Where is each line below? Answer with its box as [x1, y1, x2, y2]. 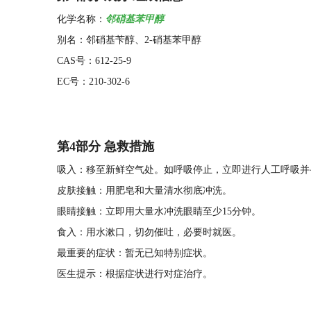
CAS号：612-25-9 [57, 56, 131, 66]
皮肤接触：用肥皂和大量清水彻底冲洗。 [57, 185, 232, 196]
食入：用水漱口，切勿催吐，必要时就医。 [57, 227, 242, 237]
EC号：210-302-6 [57, 76, 130, 87]
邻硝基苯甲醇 [106, 14, 164, 24]
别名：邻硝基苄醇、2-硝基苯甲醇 [57, 35, 201, 45]
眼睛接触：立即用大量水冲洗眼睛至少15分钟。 [57, 206, 261, 217]
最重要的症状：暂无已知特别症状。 [57, 248, 212, 258]
